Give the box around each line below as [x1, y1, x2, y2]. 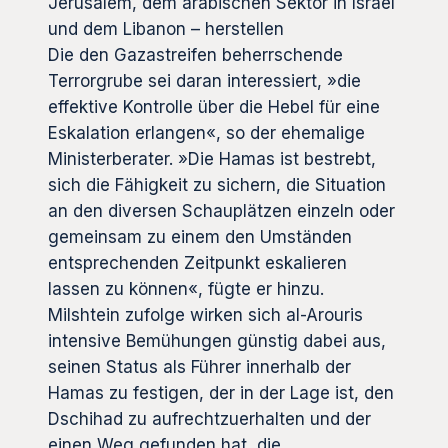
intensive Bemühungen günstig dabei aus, [48, 330, 386, 351]
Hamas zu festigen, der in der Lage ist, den [48, 382, 394, 403]
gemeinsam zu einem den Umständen [48, 226, 352, 247]
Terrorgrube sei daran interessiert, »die [48, 70, 361, 91]
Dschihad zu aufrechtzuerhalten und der [48, 408, 371, 429]
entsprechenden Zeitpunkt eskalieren [48, 252, 347, 273]
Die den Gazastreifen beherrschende [48, 44, 343, 65]
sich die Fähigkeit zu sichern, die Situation [48, 174, 386, 195]
